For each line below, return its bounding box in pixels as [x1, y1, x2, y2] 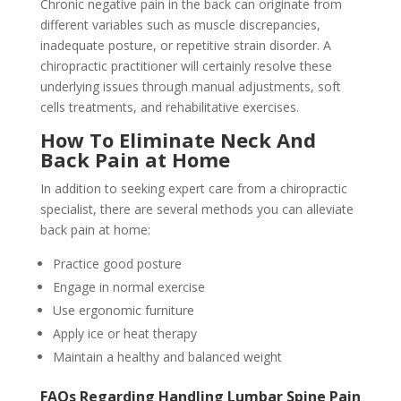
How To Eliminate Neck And [39, 126, 316, 153]
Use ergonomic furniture [52, 302, 194, 319]
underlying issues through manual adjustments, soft [39, 78, 341, 95]
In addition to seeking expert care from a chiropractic [39, 180, 347, 197]
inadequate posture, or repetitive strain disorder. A [39, 37, 331, 54]
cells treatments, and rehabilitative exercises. [39, 98, 299, 115]
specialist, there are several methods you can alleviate [39, 200, 354, 218]
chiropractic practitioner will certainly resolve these [39, 57, 332, 74]
